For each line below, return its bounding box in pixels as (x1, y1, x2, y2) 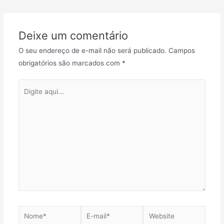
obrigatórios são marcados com (18, 58, 122, 67)
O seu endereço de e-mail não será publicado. (18, 46, 166, 54)
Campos (168, 46, 195, 54)
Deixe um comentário (18, 28, 128, 42)
